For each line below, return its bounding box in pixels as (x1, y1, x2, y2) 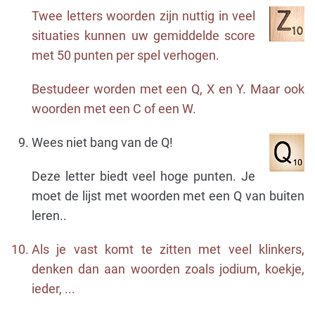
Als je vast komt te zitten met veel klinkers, (32, 242, 304, 257)
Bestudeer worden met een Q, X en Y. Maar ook (32, 82, 304, 96)
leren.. (32, 208, 67, 223)
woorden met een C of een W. (32, 101, 196, 116)
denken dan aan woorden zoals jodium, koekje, (32, 262, 304, 276)
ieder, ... (32, 281, 75, 296)
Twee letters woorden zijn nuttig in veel (32, 8, 255, 23)
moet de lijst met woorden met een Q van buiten (32, 188, 304, 203)
